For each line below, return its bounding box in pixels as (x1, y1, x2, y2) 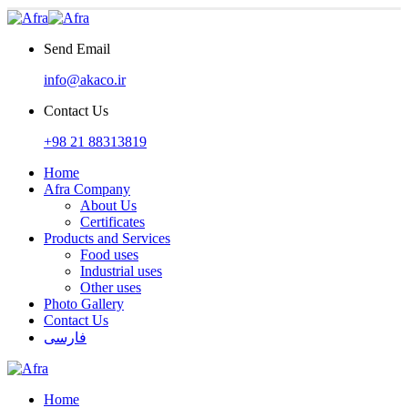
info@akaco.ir (44, 72, 126, 87)
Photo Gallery (44, 296, 124, 311)
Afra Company (44, 181, 130, 197)
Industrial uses (80, 263, 162, 279)
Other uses (80, 280, 141, 295)
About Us (80, 198, 137, 213)
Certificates (80, 214, 145, 229)
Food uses (80, 247, 138, 262)
